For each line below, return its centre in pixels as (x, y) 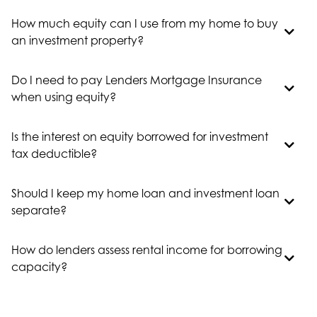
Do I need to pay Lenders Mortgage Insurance (137, 80)
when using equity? (64, 97)
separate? (39, 210)
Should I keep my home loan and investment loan (145, 193)
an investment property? (77, 40)
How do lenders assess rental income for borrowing (147, 250)
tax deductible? (54, 154)
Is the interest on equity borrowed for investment (140, 137)
